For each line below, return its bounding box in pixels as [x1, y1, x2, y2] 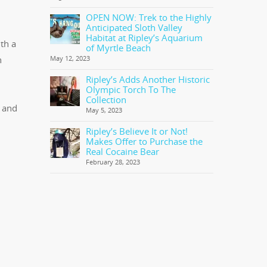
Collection [86, 94, 127, 105]
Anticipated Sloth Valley [86, 21, 183, 33]
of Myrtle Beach [86, 42, 151, 54]
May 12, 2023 [50, 54, 91, 63]
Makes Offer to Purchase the [86, 135, 203, 147]
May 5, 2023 [86, 105, 123, 114]
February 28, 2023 [86, 157, 141, 166]
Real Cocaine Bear [86, 145, 160, 157]
